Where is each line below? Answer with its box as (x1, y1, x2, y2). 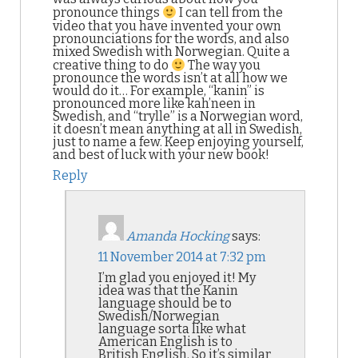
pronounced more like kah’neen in (53, 96, 256, 112)
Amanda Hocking (126, 229, 229, 245)
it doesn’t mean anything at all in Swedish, (53, 121, 302, 137)
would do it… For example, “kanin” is (53, 83, 265, 99)
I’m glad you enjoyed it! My (98, 270, 256, 286)
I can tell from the (177, 5, 284, 21)
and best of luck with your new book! (53, 147, 269, 163)
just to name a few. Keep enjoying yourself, (53, 134, 304, 150)
